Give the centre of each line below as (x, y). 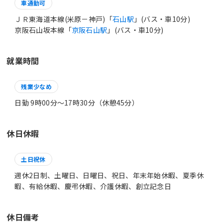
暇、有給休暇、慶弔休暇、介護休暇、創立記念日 (93, 186)
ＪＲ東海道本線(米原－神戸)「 (63, 19)
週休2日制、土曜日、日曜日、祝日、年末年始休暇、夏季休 (109, 175)
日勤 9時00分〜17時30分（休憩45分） (77, 102)
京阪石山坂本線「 (43, 30)
